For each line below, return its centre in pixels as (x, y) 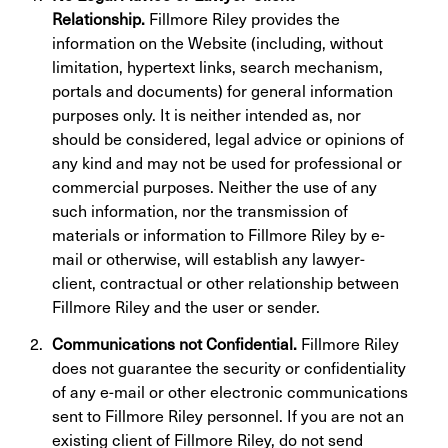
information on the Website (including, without (217, 42)
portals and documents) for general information (222, 90)
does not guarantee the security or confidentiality (229, 367)
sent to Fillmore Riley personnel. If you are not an (228, 415)
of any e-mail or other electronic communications (230, 391)
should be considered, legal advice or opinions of (228, 138)
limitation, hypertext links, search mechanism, (217, 66)
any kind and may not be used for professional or (227, 162)
